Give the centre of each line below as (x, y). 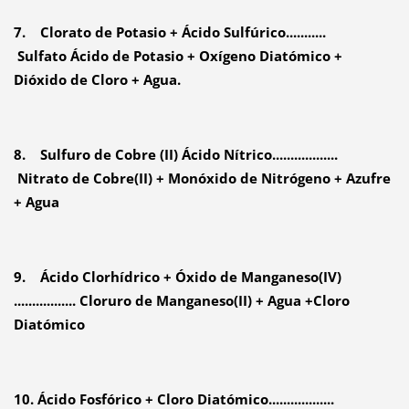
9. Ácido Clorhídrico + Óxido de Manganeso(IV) (177, 277)
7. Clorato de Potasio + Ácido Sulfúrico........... (169, 32)
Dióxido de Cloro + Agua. (97, 80)
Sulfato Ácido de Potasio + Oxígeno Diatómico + (178, 56)
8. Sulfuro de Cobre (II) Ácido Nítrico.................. (175, 155)
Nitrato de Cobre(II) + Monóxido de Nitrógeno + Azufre (202, 178)
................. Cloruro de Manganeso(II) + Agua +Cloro (181, 301)
